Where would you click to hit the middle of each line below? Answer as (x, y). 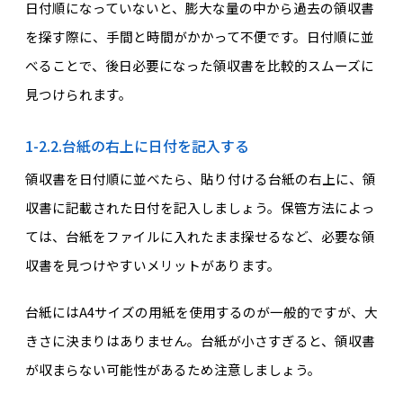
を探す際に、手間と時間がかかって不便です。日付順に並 (199, 36)
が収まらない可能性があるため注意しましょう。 (173, 370)
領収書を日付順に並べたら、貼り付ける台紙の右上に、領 (200, 179)
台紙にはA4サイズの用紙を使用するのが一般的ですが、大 (201, 312)
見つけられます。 (78, 94)
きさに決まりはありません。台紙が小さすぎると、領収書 (200, 341)
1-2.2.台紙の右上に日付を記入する (137, 146)
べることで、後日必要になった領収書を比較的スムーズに (199, 65)
